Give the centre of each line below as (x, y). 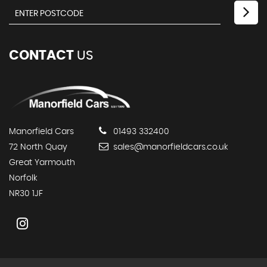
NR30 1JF (26, 193)
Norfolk (23, 178)
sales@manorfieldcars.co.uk (170, 147)
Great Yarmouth (42, 162)
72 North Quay (38, 147)
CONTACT (41, 55)
